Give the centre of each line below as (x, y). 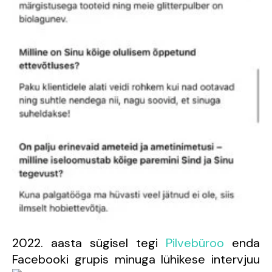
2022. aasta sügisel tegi (89, 243)
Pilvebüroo (199, 243)
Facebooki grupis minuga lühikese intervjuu (136, 260)
